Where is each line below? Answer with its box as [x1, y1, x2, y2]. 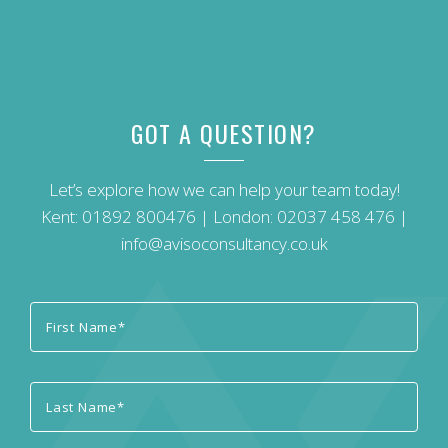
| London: [195, 204, 277, 228]
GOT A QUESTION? [131, 114, 317, 151]
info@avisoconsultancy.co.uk [120, 231, 328, 255]
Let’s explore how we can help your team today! [48, 177, 400, 201]
